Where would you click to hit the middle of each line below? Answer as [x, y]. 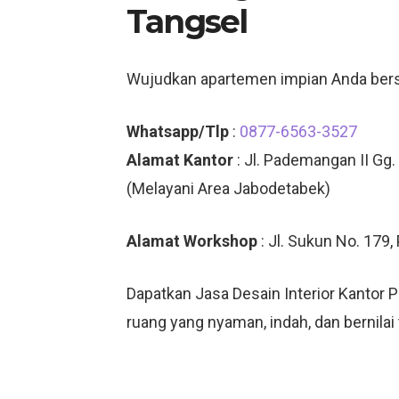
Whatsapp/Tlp [178, 131]
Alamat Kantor [180, 160]
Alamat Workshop [192, 241]
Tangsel [187, 21]
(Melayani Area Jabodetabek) [228, 188]
